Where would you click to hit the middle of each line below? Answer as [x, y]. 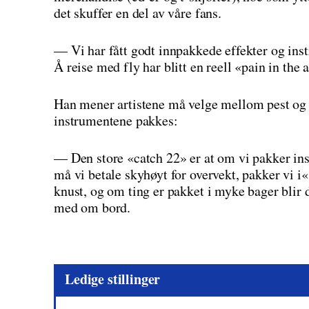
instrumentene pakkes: [116, 121]
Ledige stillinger [113, 279]
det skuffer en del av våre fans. [138, 13]
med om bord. [92, 208]
